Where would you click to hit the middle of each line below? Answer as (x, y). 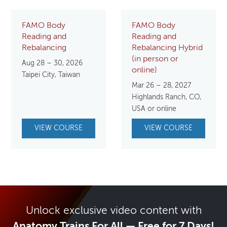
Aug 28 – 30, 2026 (52, 63)
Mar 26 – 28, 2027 (161, 85)
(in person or (155, 59)
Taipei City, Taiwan (51, 75)
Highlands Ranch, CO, (166, 97)
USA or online (154, 109)
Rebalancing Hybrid (167, 48)
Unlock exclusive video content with (113, 211)
